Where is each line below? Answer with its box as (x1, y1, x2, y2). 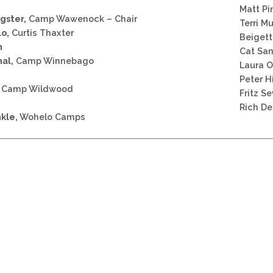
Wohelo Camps (18, 111, 85, 122)
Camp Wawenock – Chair (26, 13, 137, 24)
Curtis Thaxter (9, 27, 74, 38)
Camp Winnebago (13, 55, 94, 66)
